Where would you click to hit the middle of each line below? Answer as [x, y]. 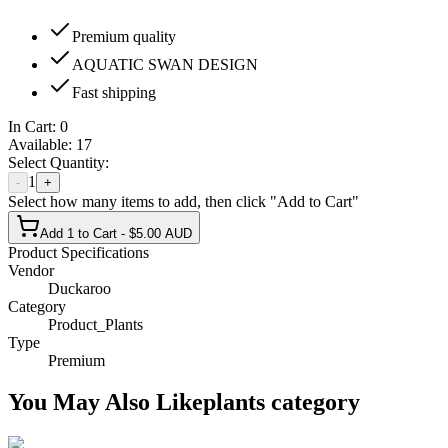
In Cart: [34, 126]
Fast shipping [114, 92]
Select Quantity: [58, 162]
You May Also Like [105, 402]
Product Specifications [78, 252]
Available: [42, 144]
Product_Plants [95, 324]
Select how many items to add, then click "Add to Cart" [183, 201]
